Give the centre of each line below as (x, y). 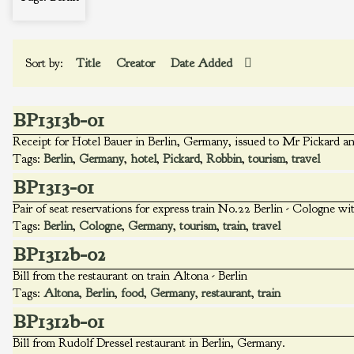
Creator (137, 63)
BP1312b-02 (60, 254)
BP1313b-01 (59, 120)
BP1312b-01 (59, 322)
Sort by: (46, 63)
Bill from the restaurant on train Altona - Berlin (130, 276)
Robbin (224, 159)
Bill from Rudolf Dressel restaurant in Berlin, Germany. (149, 343)
